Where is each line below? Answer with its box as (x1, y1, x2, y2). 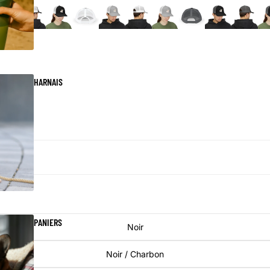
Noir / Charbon (106, 249, 164, 260)
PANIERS (33, 216, 62, 228)
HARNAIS (33, 75, 63, 87)
